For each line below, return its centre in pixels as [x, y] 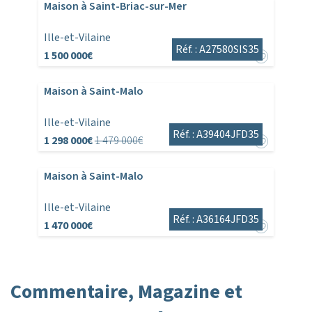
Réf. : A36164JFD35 [216, 220]
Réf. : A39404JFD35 [216, 135]
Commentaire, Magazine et [126, 292]
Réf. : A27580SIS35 [218, 50]
